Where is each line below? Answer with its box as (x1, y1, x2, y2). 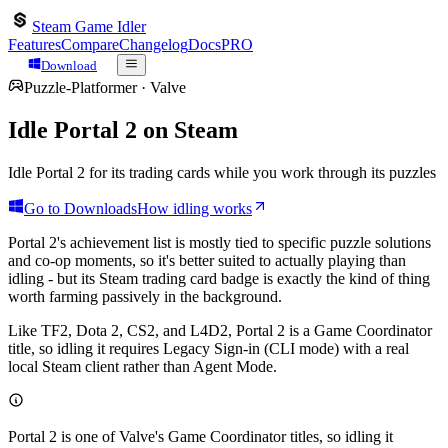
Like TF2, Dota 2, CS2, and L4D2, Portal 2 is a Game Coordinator (8, 322, 432, 340)
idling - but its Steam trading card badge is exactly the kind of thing (8, 270, 430, 288)
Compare (61, 36, 119, 53)
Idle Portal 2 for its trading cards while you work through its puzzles (8, 164, 436, 182)
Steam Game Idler (32, 18, 146, 35)
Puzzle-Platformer (24, 79, 137, 97)
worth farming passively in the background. (8, 288, 282, 306)
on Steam (137, 117, 238, 144)
